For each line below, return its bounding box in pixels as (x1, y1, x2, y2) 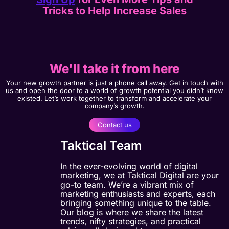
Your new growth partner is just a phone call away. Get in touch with (6, 79, 223, 87)
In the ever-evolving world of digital (60, 161, 198, 171)
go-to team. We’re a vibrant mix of (60, 179, 194, 190)
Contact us (97, 120, 132, 129)
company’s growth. (84, 102, 145, 110)
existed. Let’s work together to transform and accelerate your (17, 94, 212, 103)
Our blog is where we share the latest (60, 207, 203, 217)
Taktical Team (60, 138, 142, 153)
